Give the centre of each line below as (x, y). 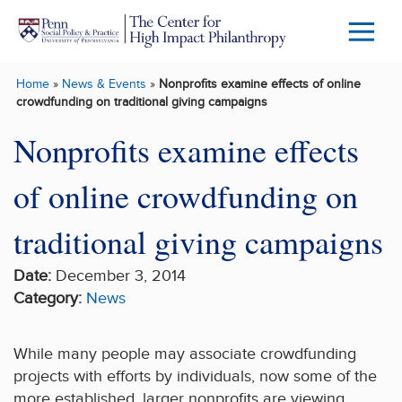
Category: (48, 298)
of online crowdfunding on (186, 195)
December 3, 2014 (118, 275)
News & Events (104, 84)
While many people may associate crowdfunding (185, 354)
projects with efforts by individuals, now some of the (195, 376)
